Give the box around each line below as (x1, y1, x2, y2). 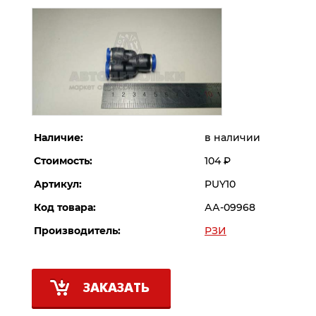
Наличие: (34, 130, 83, 144)
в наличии (205, 130, 260, 144)
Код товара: (34, 200, 96, 214)
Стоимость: (34, 154, 92, 167)
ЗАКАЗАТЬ (83, 282, 150, 295)
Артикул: (34, 177, 82, 190)
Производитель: (34, 224, 121, 237)
